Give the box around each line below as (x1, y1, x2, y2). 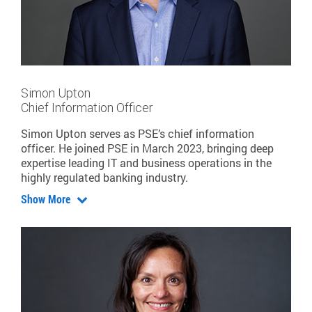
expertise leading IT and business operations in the (21, 155, 272, 170)
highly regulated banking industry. (21, 169, 188, 185)
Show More (21, 191, 73, 206)
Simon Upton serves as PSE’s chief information (21, 125, 254, 141)
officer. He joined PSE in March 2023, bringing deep (21, 140, 274, 155)
